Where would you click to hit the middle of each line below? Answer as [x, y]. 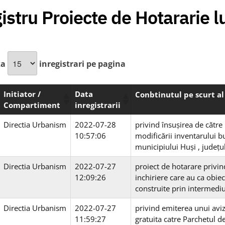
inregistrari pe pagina [81, 64]
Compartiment [32, 105]
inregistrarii [98, 105]
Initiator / [22, 94]
